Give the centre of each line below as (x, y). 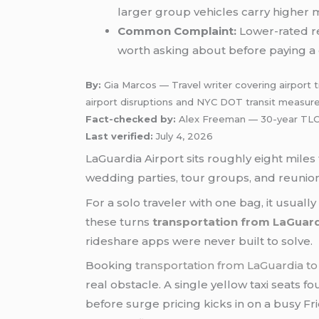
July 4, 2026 (183, 136)
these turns (119, 221)
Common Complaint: (177, 31)
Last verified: (120, 136)
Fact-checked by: (131, 119)
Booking (111, 266)
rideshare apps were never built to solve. (199, 241)
